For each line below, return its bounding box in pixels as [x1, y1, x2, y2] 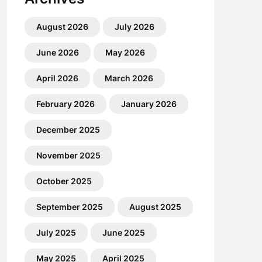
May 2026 [105, 47, 145, 57]
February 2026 [36, 99, 95, 109]
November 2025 [36, 150, 101, 160]
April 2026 [36, 73, 78, 83]
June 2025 [102, 227, 145, 237]
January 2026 [120, 99, 177, 109]
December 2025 [36, 125, 100, 135]
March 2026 [104, 73, 153, 83]
